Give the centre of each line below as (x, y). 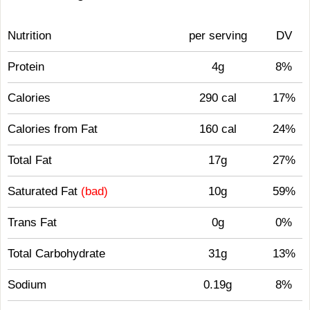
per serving (218, 36)
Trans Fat (32, 222)
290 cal (218, 98)
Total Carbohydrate (56, 254)
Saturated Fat (44, 191)
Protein (26, 67)
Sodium (27, 285)
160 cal (218, 129)
